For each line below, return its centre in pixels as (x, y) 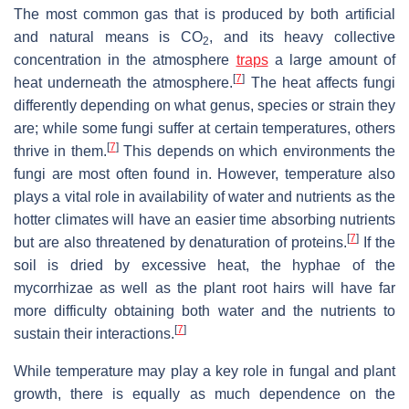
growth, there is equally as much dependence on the (204, 393)
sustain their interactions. (94, 333)
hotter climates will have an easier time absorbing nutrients (204, 219)
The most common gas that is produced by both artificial (204, 14)
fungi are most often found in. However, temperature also (204, 173)
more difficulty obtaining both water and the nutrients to (204, 310)
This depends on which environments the (257, 151)
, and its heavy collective (302, 37)
